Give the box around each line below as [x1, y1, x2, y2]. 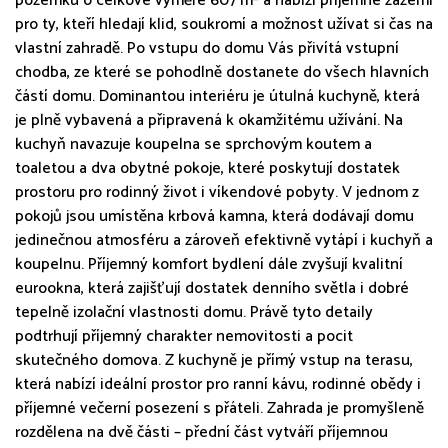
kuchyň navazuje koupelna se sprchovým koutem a [15, 130, 372, 158]
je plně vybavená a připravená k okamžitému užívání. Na [15, 106, 403, 134]
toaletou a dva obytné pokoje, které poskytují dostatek [15, 154, 400, 182]
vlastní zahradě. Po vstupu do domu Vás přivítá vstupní [15, 34, 399, 62]
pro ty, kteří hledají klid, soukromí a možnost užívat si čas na [15, 10, 433, 38]
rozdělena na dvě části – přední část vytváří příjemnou [15, 418, 388, 446]
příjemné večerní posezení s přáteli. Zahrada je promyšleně [15, 394, 424, 422]
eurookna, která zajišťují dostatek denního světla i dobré [15, 274, 409, 302]
